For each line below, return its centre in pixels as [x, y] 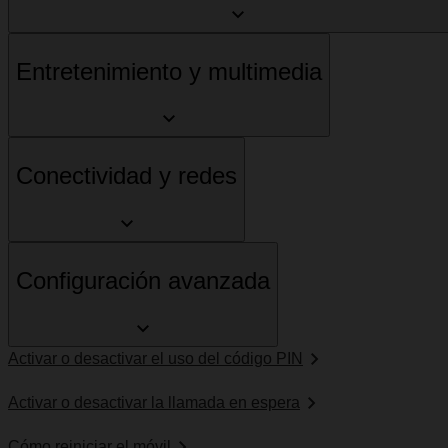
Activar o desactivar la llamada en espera [154, 403]
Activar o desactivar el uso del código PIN [155, 359]
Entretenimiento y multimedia [169, 71]
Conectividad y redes [126, 176]
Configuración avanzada [143, 281]
